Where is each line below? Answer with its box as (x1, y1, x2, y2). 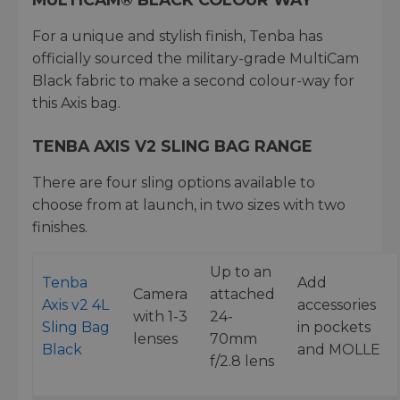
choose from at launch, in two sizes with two (32, 196, 346, 213)
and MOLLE (297, 340, 380, 358)
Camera (133, 285, 187, 303)
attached (210, 285, 275, 303)
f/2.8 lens (210, 352, 274, 370)
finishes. (32, 218, 87, 236)
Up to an (210, 262, 271, 280)
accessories (297, 296, 376, 313)
